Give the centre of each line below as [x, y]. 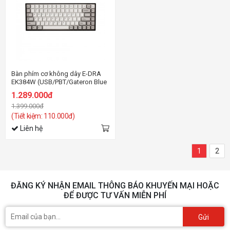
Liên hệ [31, 128]
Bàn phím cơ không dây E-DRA [56, 73]
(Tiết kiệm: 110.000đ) [43, 116]
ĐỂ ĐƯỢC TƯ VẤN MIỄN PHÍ [115, 195]
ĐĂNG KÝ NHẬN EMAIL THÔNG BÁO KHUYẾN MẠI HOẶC [115, 185]
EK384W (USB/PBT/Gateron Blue [59, 82]
